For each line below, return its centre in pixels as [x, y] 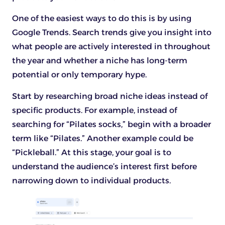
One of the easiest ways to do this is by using [102, 19]
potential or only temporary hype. [79, 75]
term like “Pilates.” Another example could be [103, 138]
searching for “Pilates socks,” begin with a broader [111, 124]
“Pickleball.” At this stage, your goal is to [92, 152]
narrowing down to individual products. [91, 180]
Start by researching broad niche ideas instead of [110, 96]
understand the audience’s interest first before [104, 166]
